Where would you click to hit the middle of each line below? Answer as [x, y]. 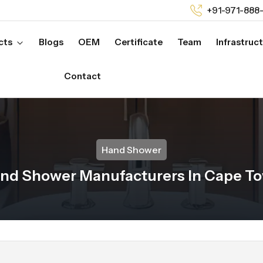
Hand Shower [131, 150]
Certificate [138, 42]
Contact [82, 76]
